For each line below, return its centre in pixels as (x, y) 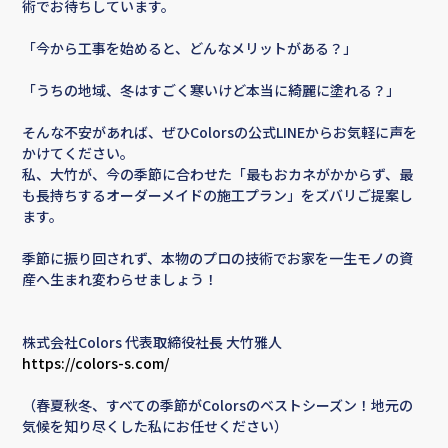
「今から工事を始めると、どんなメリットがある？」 (190, 48)
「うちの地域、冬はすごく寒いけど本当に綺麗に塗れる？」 (211, 90)
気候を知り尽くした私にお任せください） (155, 426)
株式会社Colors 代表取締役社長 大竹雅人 (152, 342)
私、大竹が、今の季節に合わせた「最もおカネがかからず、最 (218, 174)
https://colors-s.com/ (96, 363)
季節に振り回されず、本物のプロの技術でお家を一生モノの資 (218, 258)
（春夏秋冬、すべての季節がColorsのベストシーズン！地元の (218, 405)
